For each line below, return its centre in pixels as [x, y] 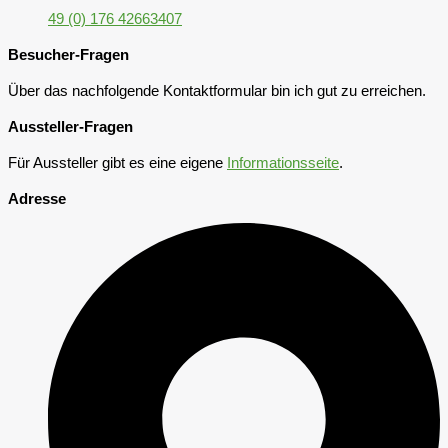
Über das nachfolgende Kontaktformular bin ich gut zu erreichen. [219, 90]
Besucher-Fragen [68, 54]
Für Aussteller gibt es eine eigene [117, 162]
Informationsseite [283, 162]
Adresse [37, 198]
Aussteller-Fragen [70, 126]
